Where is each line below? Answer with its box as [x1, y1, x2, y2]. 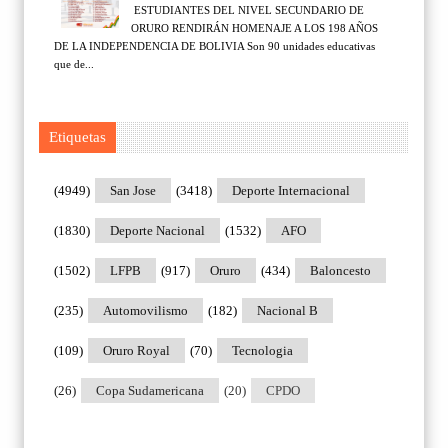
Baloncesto [310, 262, 371, 278]
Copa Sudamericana [96, 382, 204, 398]
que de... [54, 57, 94, 70]
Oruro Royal [103, 342, 170, 358]
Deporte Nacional [110, 222, 205, 238]
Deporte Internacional [232, 182, 350, 198]
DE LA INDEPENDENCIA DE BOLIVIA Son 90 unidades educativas [54, 39, 375, 52]
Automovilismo [103, 302, 188, 318]
